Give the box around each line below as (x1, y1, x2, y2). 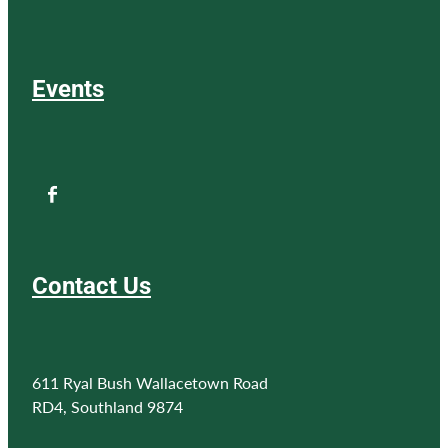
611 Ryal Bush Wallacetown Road (32, 371, 268, 393)
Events (32, 71, 104, 104)
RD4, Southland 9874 (32, 395, 183, 417)
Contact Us (32, 268, 151, 301)
